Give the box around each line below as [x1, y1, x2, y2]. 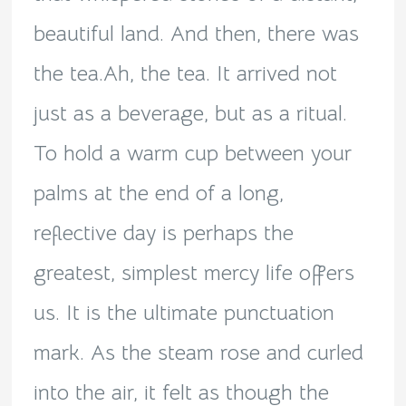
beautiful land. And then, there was [33, 19, 359, 47]
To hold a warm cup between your [33, 139, 352, 167]
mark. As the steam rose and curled [33, 338, 363, 366]
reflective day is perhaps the [33, 218, 294, 246]
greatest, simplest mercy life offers [33, 258, 354, 286]
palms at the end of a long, [33, 179, 284, 207]
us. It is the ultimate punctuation [33, 298, 334, 326]
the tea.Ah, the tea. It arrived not [33, 59, 337, 87]
